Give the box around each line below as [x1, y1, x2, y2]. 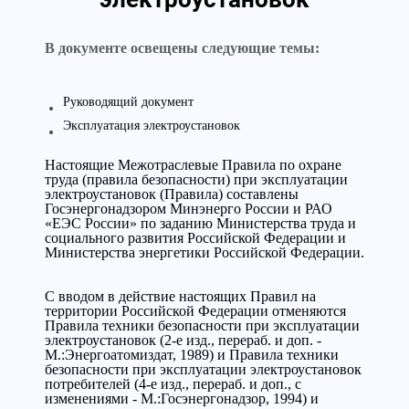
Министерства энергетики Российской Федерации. [45, 245, 364, 260]
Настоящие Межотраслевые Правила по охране [45, 157, 341, 173]
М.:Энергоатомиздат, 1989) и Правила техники [45, 347, 339, 362]
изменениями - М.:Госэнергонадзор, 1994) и [45, 391, 319, 406]
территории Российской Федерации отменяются [45, 303, 346, 319]
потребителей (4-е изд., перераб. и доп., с [45, 376, 301, 392]
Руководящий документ [63, 95, 194, 109]
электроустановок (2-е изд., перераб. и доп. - [45, 332, 321, 348]
